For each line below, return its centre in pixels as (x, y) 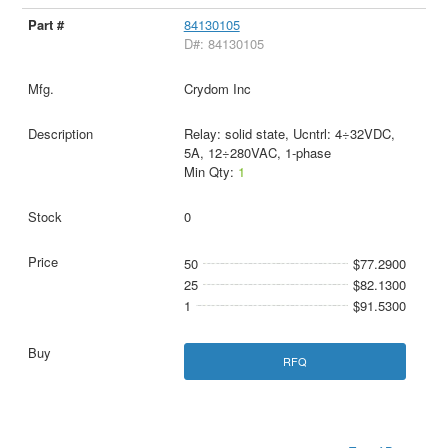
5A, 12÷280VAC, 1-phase (257, 152)
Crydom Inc (217, 88)
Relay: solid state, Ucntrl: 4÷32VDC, (289, 133)
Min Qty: (210, 171)
